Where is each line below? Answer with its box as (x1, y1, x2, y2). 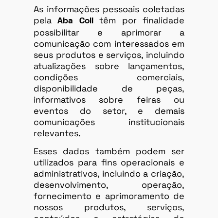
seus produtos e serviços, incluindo (34, 49, 184, 60)
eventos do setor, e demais (34, 105, 184, 116)
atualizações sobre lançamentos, (34, 60, 184, 72)
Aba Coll (57, 17, 93, 25)
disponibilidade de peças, (34, 82, 184, 94)
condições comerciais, (34, 71, 184, 83)
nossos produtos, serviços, (34, 201, 184, 213)
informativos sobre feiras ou (34, 93, 184, 105)
